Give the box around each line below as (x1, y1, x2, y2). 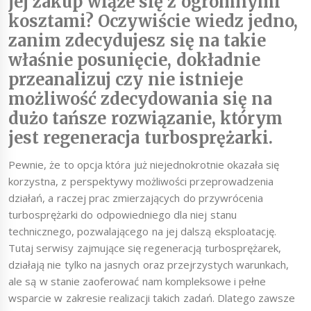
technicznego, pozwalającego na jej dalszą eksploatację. (8, 224, 276, 239)
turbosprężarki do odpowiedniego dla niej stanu (8, 208, 237, 222)
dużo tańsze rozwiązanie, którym (8, 108, 283, 129)
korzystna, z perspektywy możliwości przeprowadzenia (8, 174, 274, 189)
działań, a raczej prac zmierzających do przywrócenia (8, 191, 263, 205)
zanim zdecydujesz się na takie (8, 31, 267, 51)
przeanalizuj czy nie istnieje (8, 69, 243, 90)
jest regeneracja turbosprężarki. (8, 128, 273, 149)
